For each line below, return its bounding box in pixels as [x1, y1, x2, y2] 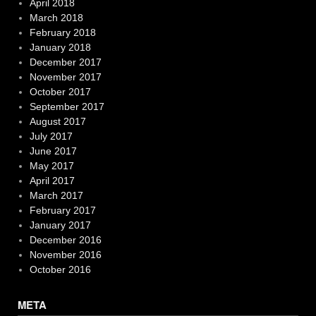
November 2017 [29, 71, 102, 83]
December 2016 [29, 234, 102, 246]
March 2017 [29, 190, 83, 202]
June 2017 [29, 145, 77, 157]
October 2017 [29, 86, 91, 98]
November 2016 [29, 249, 102, 261]
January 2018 [29, 42, 91, 54]
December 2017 [29, 56, 102, 68]
